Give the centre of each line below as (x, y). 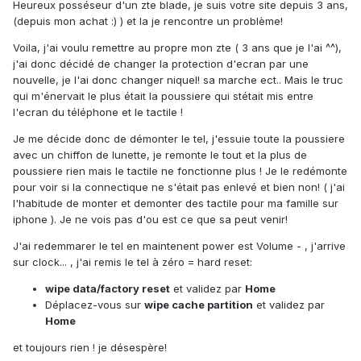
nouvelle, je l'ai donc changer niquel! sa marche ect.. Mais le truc (178, 80)
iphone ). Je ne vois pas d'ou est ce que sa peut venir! (150, 220)
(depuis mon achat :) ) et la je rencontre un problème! (148, 21)
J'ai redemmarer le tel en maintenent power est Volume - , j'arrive (179, 246)
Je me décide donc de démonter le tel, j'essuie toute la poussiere (179, 139)
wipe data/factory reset (108, 289)
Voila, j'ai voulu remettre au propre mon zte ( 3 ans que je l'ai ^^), (177, 48)
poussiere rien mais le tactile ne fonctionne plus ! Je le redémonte (180, 171)
